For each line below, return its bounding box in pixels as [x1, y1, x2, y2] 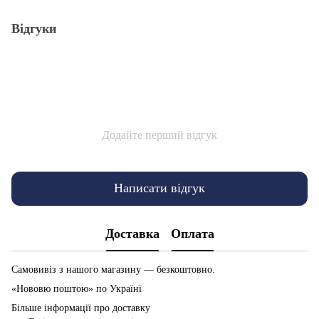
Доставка [105, 226, 159, 241]
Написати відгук [114, 181, 205, 196]
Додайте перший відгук [102, 128, 217, 141]
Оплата [170, 226, 214, 241]
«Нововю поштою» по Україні [11, 283, 142, 294]
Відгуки [11, 21, 56, 36]
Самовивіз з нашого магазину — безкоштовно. [11, 263, 215, 275]
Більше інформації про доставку [11, 302, 150, 313]
